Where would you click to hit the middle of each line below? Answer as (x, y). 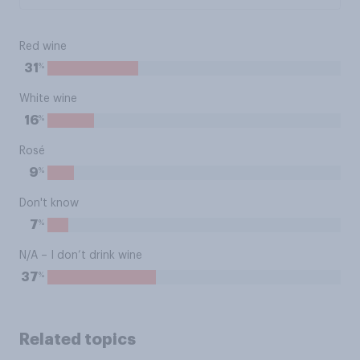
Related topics (78, 339)
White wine (48, 99)
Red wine (43, 47)
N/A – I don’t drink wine (81, 256)
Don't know (49, 203)
